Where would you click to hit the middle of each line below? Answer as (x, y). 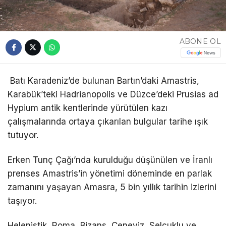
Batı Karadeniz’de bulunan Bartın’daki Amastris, (103, 80)
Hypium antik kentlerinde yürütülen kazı (88, 108)
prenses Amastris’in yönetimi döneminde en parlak (110, 173)
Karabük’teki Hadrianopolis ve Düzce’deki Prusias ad (113, 94)
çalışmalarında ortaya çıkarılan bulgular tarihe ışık (108, 121)
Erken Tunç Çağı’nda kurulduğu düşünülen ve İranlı (110, 160)
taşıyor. (22, 201)
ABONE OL (200, 42)
